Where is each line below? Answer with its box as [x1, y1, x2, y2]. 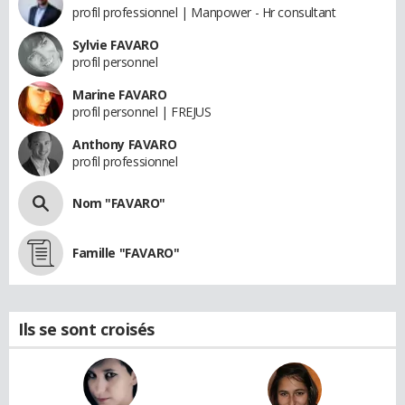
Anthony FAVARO [72, 135, 177, 153]
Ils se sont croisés [18, 317, 155, 340]
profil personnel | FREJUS [72, 102, 212, 120]
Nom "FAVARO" [72, 193, 165, 212]
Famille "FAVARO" [72, 243, 180, 261]
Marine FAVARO [72, 85, 167, 103]
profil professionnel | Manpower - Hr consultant [72, 3, 336, 21]
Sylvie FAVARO [72, 35, 159, 53]
